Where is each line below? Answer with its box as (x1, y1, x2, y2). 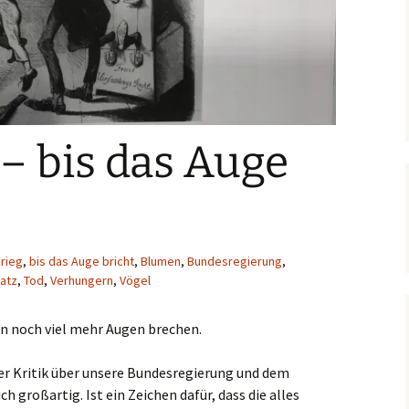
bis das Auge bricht (29, 253, 134, 269)
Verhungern (50, 272, 113, 288)
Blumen (141, 253, 181, 269)
